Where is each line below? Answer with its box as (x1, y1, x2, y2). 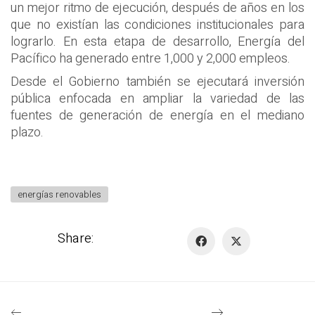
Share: (57, 228, 94, 248)
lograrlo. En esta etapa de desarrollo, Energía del (11, 32, 304, 51)
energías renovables (18, 188, 101, 202)
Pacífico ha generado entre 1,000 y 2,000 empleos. (11, 49, 296, 68)
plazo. (11, 123, 46, 143)
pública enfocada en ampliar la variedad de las (11, 89, 304, 109)
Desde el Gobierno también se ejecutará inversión (11, 72, 304, 92)
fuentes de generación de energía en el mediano (11, 106, 304, 126)
